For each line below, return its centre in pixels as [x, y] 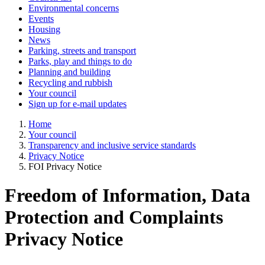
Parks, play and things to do [80, 62]
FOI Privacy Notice [65, 167]
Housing [44, 30]
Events [41, 19]
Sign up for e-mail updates [77, 104]
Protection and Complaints [114, 217]
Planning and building [70, 72]
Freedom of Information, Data [127, 195]
